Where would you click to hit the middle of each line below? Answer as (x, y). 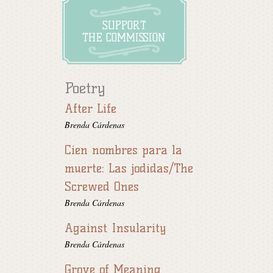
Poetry (85, 88)
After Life (90, 109)
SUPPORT (124, 26)
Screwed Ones (102, 187)
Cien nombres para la (123, 150)
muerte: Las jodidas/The (129, 168)
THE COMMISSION (124, 38)
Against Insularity (115, 228)
